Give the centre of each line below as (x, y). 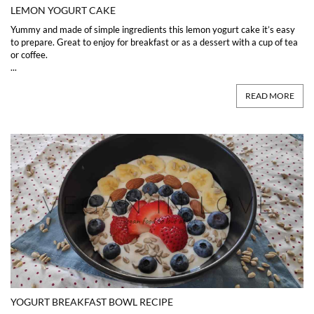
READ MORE (270, 95)
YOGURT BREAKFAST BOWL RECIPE (92, 301)
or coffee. (29, 54)
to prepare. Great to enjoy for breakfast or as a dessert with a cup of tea (154, 42)
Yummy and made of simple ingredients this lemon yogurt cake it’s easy (153, 29)
